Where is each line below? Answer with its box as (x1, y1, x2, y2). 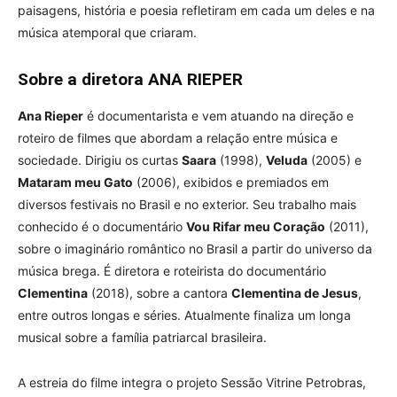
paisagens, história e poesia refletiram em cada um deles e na (18, 2, 375, 18)
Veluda (266, 152, 307, 167)
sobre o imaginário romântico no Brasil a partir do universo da (18, 240, 372, 256)
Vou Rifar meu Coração (186, 218, 325, 234)
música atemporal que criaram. (18, 24, 200, 40)
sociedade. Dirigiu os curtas (18, 152, 182, 167)
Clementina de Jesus (231, 284, 358, 300)
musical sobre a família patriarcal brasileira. (18, 329, 270, 345)
